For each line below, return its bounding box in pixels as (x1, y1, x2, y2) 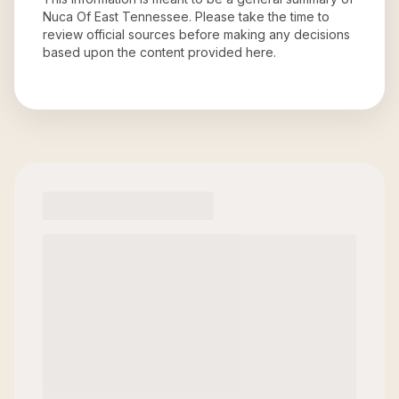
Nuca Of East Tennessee (43, 9, 189, 24)
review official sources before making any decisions (43, 27, 350, 42)
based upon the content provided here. (43, 45, 276, 60)
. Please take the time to (189, 9, 330, 24)
